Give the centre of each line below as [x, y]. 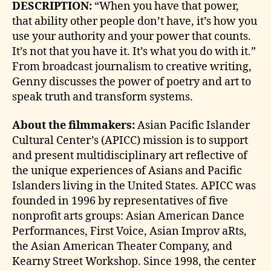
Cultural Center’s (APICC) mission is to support [130, 141]
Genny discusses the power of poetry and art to [132, 82]
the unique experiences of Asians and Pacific [127, 171]
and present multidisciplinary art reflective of [130, 156]
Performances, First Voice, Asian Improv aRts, [129, 231]
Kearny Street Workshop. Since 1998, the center [134, 262]
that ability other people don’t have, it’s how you [135, 21]
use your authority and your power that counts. [132, 36]
